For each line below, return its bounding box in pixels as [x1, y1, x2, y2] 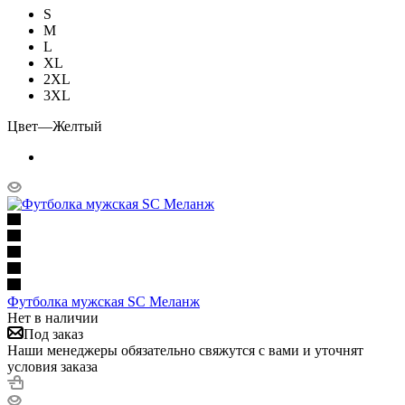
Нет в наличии [7, 309, 99, 325]
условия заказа [7, 358, 98, 374]
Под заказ [24, 325, 83, 342]
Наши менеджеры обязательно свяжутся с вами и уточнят [7, 342, 363, 358]
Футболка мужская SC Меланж [7, 293, 200, 309]
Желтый [52, 118, 102, 134]
